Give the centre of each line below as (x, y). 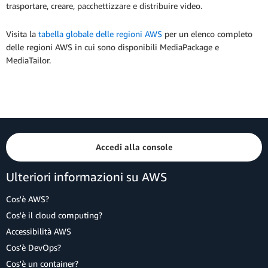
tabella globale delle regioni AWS (100, 34)
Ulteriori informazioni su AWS (86, 177)
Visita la (22, 34)
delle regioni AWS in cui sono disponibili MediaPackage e (112, 47)
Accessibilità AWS (39, 231)
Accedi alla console (134, 147)
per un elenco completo (207, 34)
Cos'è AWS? (28, 199)
